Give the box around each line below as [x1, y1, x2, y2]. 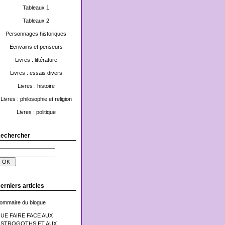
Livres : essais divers [10, 70, 62, 76]
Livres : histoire [17, 83, 55, 89]
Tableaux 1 [23, 5, 49, 11]
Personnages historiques [6, 31, 66, 37]
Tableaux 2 [23, 18, 49, 24]
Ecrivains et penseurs [9, 44, 63, 50]
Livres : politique [16, 109, 56, 115]
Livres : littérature [15, 57, 57, 63]
